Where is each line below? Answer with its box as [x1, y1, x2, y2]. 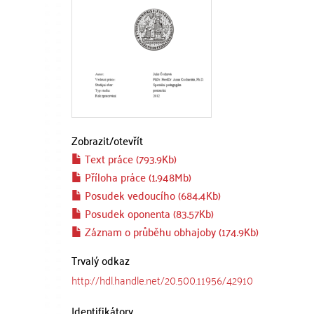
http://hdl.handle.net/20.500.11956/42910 [71, 269, 253, 289]
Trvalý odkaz [71, 250, 130, 270]
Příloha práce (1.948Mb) [82, 166, 191, 186]
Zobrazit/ [71, 130, 114, 150]
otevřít [114, 130, 143, 150]
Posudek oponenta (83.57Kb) [82, 203, 214, 223]
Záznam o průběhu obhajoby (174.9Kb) [82, 221, 259, 241]
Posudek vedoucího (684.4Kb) [82, 184, 221, 205]
